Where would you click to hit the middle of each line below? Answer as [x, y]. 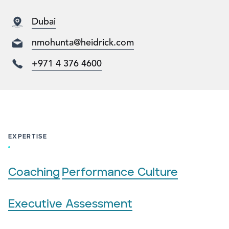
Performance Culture [120, 173]
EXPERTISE [28, 137]
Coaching [34, 173]
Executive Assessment [70, 204]
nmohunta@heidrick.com [83, 43]
